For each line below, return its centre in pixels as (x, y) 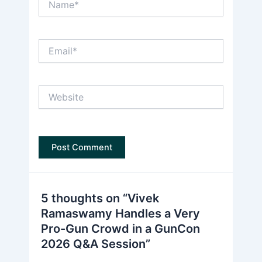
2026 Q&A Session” (96, 244)
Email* (50, 44)
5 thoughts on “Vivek (100, 199)
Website (54, 90)
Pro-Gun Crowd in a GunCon (120, 229)
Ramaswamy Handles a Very (120, 214)
